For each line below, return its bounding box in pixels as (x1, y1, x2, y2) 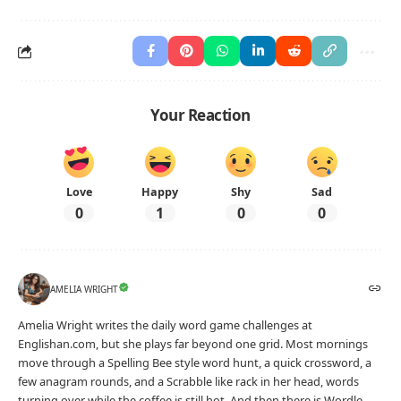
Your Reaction (150, 105, 251, 126)
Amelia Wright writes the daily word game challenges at (18, 317, 312, 334)
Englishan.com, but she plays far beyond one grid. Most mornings (18, 336, 368, 353)
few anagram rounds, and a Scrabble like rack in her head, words (18, 373, 359, 390)
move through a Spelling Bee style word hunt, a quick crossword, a (18, 354, 371, 371)
